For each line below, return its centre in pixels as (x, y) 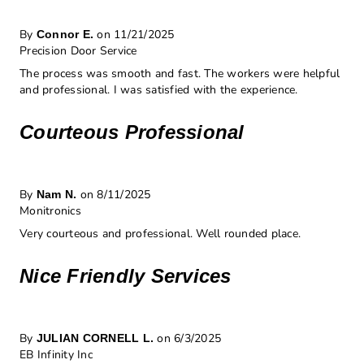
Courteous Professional (132, 132)
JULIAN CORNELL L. (95, 338)
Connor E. (65, 35)
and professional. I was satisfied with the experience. (159, 90)
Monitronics (50, 211)
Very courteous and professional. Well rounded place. (160, 234)
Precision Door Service (78, 51)
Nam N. (56, 195)
